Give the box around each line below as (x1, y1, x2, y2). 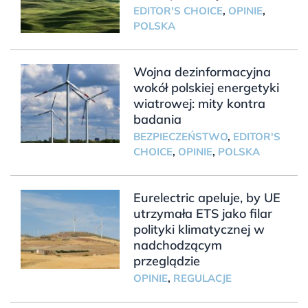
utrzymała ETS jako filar (133, 205, 272, 221)
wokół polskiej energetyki (133, 79, 279, 96)
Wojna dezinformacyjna (133, 63, 271, 80)
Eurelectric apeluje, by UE (133, 189, 280, 206)
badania (133, 111, 181, 127)
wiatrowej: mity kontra (133, 95, 265, 111)
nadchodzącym (133, 236, 222, 253)
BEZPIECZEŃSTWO (133, 129, 228, 143)
